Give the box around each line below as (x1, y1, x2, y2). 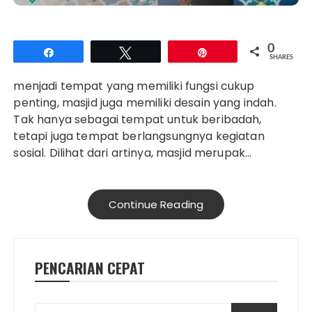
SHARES (269, 54, 293, 61)
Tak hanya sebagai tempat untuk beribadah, (13, 111, 262, 128)
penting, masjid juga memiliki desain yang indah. (13, 95, 276, 111)
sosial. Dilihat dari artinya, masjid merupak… (13, 145, 252, 162)
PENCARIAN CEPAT (35, 257, 146, 279)
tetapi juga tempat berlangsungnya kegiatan (13, 128, 265, 145)
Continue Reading (108, 197, 204, 212)
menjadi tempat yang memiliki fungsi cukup (13, 78, 255, 95)
